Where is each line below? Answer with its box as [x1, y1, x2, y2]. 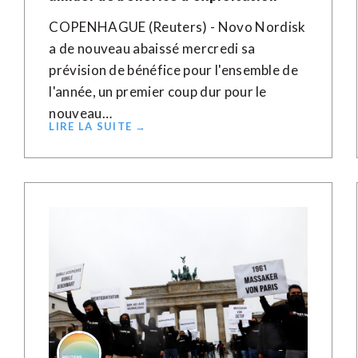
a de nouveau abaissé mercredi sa [49, 40, 256, 57]
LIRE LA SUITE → [49, 120, 147, 133]
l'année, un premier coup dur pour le [49, 83, 267, 100]
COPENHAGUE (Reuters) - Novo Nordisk [49, 18, 306, 35]
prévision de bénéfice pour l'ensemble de [49, 62, 299, 78]
